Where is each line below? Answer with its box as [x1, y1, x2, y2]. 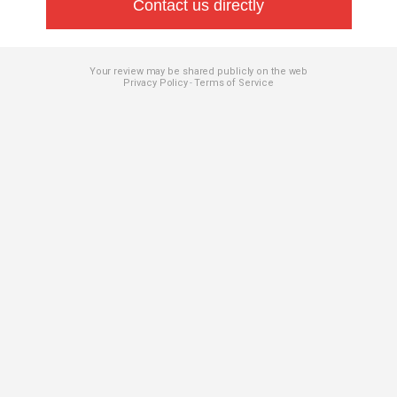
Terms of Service [194, 77, 274, 89]
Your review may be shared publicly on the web [89, 66, 308, 77]
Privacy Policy [123, 77, 189, 89]
